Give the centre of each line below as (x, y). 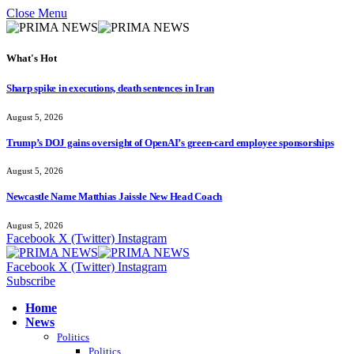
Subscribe (31, 281)
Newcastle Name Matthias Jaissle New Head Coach (115, 197)
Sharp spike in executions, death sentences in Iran (110, 88)
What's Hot (32, 58)
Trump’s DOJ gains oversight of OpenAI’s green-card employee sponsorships (170, 142)
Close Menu (37, 13)
